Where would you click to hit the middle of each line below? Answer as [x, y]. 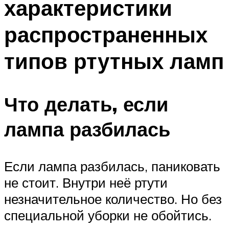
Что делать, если [86, 104]
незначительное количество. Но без [113, 199]
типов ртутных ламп [114, 61]
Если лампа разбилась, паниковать [112, 166]
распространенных [106, 34]
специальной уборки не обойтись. [108, 215]
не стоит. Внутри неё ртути [86, 183]
